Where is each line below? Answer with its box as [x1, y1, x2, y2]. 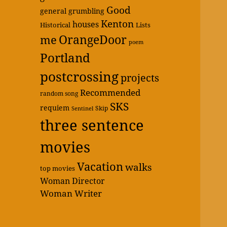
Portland [40, 49, 91, 66]
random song [40, 89, 79, 98]
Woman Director [40, 175, 105, 187]
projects [121, 70, 160, 85]
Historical [40, 20, 71, 30]
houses [72, 19, 99, 30]
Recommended [80, 87, 141, 99]
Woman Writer [40, 187, 102, 200]
